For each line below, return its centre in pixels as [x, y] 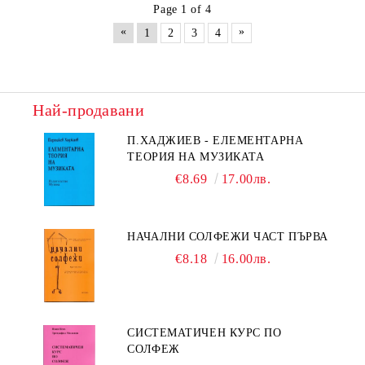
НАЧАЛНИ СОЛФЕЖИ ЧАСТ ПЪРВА [228, 237]
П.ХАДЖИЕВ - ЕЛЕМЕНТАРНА [215, 141]
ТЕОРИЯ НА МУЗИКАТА [196, 157]
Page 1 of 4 [182, 10]
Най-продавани [89, 110]
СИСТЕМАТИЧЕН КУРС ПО [204, 333]
